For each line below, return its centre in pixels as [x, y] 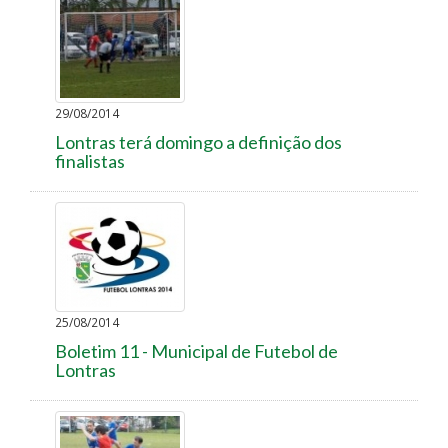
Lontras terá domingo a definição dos [198, 141]
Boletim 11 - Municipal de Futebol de [196, 350]
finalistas [90, 160]
